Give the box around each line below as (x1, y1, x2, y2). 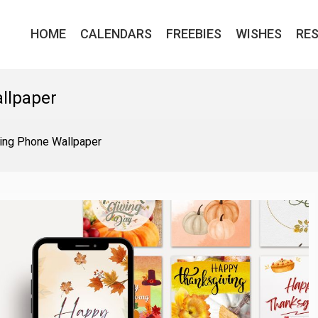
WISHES (236, 26, 282, 41)
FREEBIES (166, 26, 221, 41)
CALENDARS (80, 26, 152, 41)
